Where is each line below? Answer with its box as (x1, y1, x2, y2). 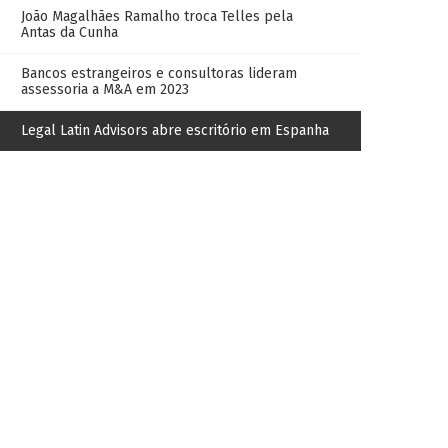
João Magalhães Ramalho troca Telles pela (21, 8, 293, 25)
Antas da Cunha (21, 24, 118, 41)
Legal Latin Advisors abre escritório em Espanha (21, 122, 329, 139)
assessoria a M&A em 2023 (21, 81, 189, 98)
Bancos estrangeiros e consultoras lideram (21, 65, 297, 82)
